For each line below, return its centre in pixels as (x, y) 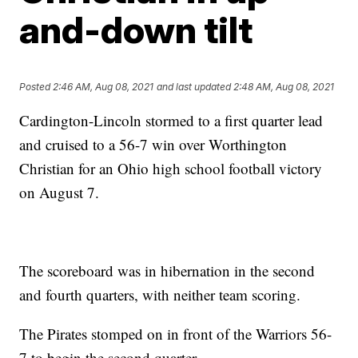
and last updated (194, 87)
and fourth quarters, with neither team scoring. (160, 294)
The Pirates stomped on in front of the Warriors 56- (176, 334)
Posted (36, 87)
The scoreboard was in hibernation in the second (167, 270)
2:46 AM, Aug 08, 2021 (103, 87)
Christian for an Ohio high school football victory (171, 168)
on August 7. (60, 192)
